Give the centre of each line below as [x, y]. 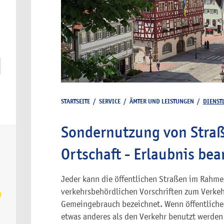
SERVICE [110, 101]
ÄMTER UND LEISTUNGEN [162, 101]
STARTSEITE [75, 101]
